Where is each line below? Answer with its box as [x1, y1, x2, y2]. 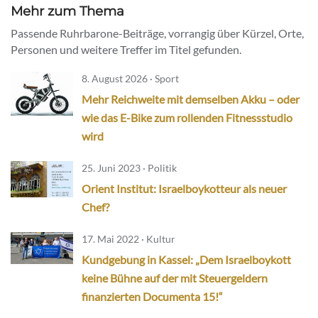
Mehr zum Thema [11, 2, 124, 19]
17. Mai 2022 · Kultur [82, 232, 175, 245]
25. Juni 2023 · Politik [82, 161, 177, 174]
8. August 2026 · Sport [82, 72, 179, 84]
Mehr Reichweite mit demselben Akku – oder [82, 92, 300, 106]
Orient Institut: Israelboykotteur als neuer [82, 181, 287, 195]
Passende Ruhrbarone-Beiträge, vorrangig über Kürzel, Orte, [11, 26, 304, 40]
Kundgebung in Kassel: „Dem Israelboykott [82, 252, 291, 266]
